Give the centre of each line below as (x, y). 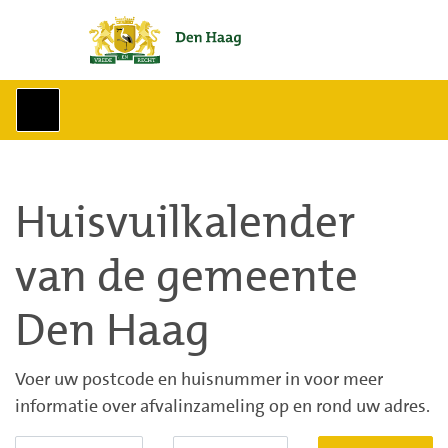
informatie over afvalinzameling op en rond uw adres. (222, 405)
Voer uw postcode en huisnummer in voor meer (199, 378)
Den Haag (112, 330)
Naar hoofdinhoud (102, 30)
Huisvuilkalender (185, 222)
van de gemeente (186, 276)
